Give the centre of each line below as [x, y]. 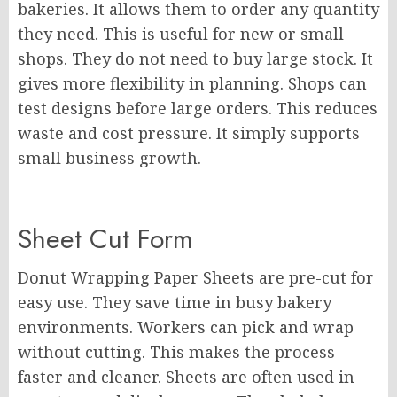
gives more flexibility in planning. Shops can [192, 83]
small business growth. [109, 158]
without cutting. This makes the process [176, 352]
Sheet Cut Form [105, 239]
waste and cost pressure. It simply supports [189, 133]
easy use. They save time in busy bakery [175, 302]
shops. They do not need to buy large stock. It [195, 58]
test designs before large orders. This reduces [198, 108]
